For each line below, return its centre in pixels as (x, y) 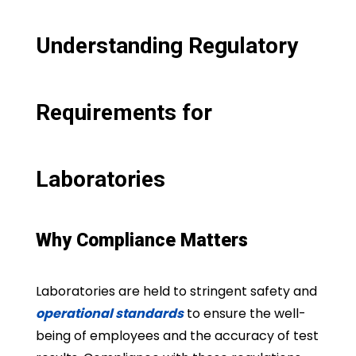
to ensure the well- (244, 314)
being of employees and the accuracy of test (177, 336)
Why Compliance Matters (141, 241)
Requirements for (124, 113)
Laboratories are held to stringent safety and (176, 292)
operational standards (109, 314)
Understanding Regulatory (166, 46)
